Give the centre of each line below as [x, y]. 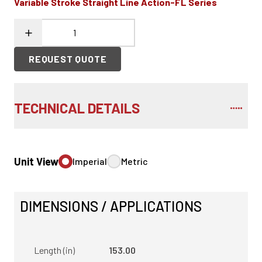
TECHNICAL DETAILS [77, 108]
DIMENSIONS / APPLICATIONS [111, 206]
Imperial [90, 161]
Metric [135, 161]
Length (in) [54, 250]
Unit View [36, 161]
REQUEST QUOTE [68, 59]
